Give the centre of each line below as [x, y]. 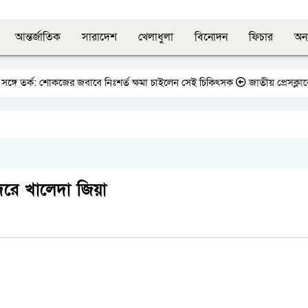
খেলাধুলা [156, 37]
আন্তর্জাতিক [38, 37]
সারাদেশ [99, 37]
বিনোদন [211, 37]
